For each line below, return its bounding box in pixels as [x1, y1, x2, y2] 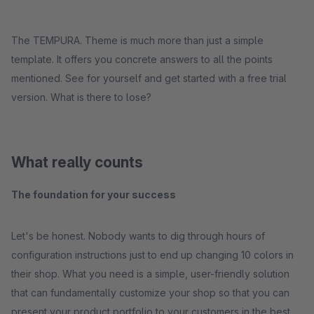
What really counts [11, 153, 143, 171]
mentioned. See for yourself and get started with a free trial [11, 72, 287, 84]
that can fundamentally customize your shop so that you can [11, 287, 289, 299]
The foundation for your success [11, 189, 176, 200]
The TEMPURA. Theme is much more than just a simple [11, 34, 264, 46]
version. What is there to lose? [11, 91, 151, 103]
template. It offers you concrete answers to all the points [11, 53, 273, 65]
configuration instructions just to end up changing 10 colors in [11, 249, 294, 261]
